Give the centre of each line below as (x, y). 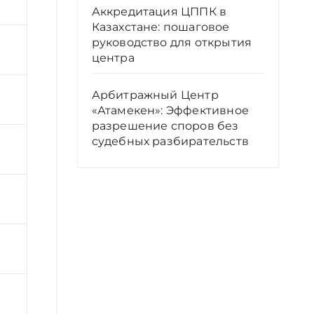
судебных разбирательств (170, 141)
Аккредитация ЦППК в (159, 11)
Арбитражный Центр (155, 95)
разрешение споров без (165, 125)
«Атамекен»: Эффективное (170, 110)
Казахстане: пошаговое (161, 27)
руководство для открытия (172, 42)
